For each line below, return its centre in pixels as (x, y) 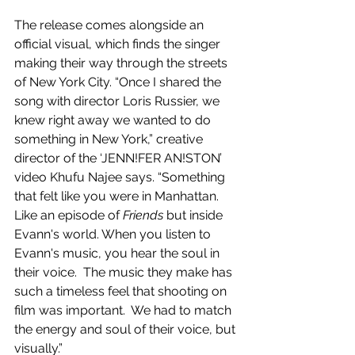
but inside (195, 215)
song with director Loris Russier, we (118, 101)
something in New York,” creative (110, 139)
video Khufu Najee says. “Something (121, 177)
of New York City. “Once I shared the (119, 82)
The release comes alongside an (111, 25)
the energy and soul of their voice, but (126, 329)
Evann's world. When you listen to (114, 234)
